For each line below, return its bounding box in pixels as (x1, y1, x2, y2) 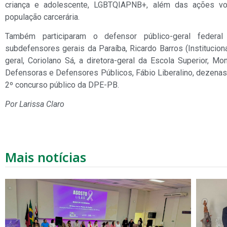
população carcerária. (5, 12, 80, 22)
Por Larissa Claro (5, 99, 64, 109)
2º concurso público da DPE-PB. (5, 80, 119, 90)
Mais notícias (5, 148, 86, 166)
